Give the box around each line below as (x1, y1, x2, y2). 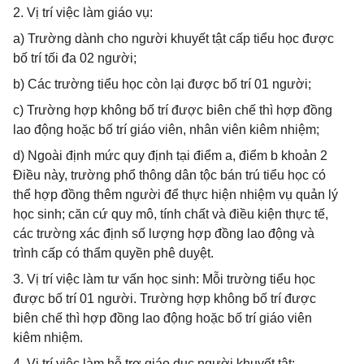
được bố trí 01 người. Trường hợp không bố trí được (13, 292, 316, 305)
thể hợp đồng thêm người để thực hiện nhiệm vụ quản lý (13, 188, 338, 201)
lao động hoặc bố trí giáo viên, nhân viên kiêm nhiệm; (13, 123, 319, 136)
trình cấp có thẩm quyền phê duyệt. (13, 246, 214, 260)
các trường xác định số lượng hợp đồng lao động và (13, 227, 314, 240)
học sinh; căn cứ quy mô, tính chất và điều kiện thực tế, (13, 207, 328, 221)
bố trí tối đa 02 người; (13, 51, 136, 65)
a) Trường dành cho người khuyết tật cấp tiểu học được (13, 32, 334, 45)
